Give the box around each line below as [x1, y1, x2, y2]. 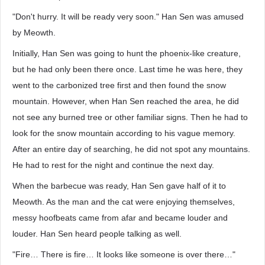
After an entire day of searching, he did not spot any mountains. [12, 144, 250, 154]
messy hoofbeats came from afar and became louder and [12, 213, 228, 222]
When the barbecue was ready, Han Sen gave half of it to [12, 181, 226, 190]
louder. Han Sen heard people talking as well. [12, 229, 182, 238]
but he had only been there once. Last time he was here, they [12, 64, 243, 74]
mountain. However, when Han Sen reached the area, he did [12, 96, 239, 106]
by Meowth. [12, 28, 56, 37]
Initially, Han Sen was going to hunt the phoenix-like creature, [12, 49, 241, 58]
